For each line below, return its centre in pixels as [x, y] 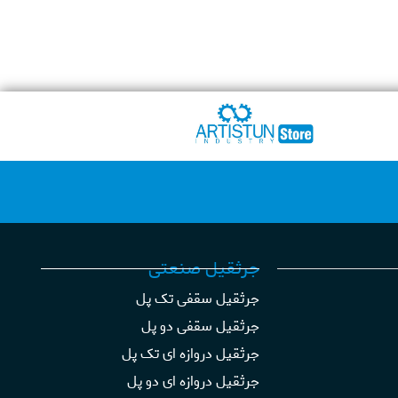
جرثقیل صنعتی [203, 269]
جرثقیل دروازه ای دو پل [193, 382]
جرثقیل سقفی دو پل [200, 327]
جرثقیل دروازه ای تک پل [190, 354]
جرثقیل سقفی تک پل [197, 299]
